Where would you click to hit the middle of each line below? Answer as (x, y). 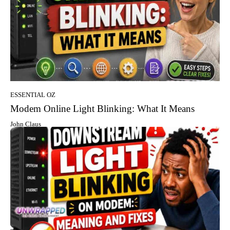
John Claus (26, 124)
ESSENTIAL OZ (33, 95)
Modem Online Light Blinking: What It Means (102, 109)
